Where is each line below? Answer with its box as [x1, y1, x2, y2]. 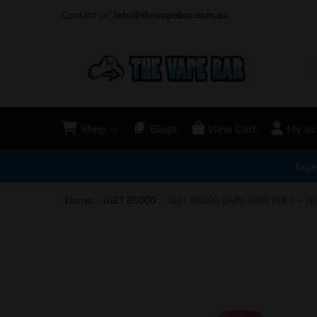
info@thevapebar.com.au [114, 8, 229, 21]
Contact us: [62, 8, 114, 21]
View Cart [207, 121, 257, 136]
